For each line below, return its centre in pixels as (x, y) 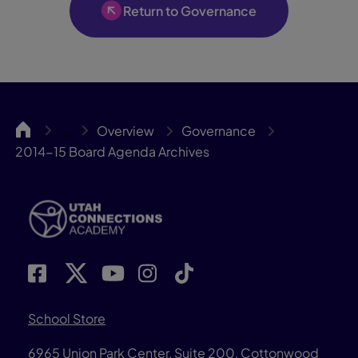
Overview (125, 131)
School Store (67, 319)
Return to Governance (190, 10)
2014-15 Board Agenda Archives (112, 152)
